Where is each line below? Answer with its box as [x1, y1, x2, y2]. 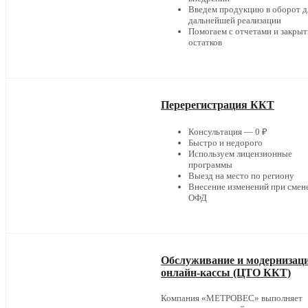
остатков [188, 37, 222, 48]
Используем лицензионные [188, 148, 292, 159]
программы [188, 159, 232, 170]
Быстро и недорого [188, 137, 263, 148]
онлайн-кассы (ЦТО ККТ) [161, 267, 291, 279]
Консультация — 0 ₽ [188, 126, 267, 137]
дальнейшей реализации [188, 15, 281, 26]
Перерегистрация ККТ [161, 99, 274, 111]
